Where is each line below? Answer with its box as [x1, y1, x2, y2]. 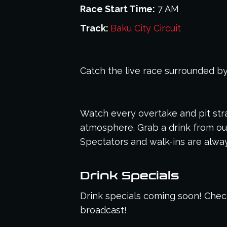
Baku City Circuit [110, 23, 181, 33]
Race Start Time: [80, 4, 155, 14]
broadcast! [80, 205, 127, 215]
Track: [80, 23, 110, 33]
